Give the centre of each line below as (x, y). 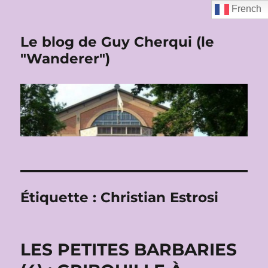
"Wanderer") (66, 59)
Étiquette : (61, 198)
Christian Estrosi (160, 198)
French (246, 9)
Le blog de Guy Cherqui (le (118, 42)
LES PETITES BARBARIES (129, 250)
